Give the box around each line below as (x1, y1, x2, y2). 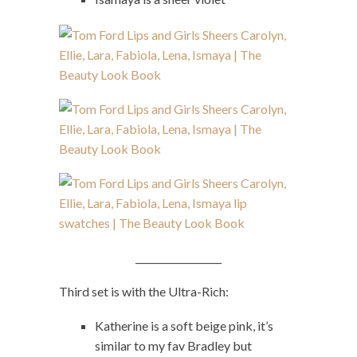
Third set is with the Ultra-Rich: (59, 283, 229, 299)
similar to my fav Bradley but (95, 337, 252, 353)
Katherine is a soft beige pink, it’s (95, 317, 273, 333)
